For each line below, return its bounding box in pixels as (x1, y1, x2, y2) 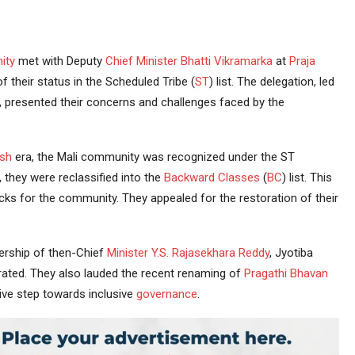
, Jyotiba (269, 246, 313, 261)
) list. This (281, 170, 332, 185)
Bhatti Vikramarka (180, 54, 273, 69)
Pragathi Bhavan (243, 266, 328, 281)
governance (136, 287, 197, 302)
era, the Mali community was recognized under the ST (11, 150, 295, 165)
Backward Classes (163, 170, 260, 185)
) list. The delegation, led (208, 74, 334, 90)
